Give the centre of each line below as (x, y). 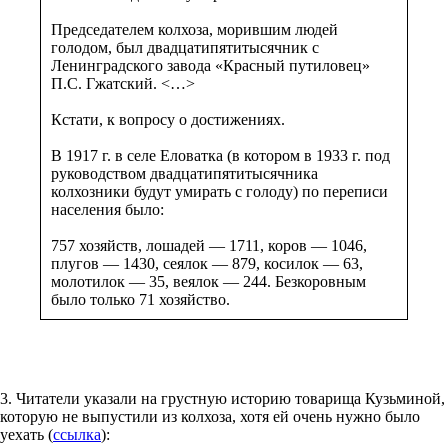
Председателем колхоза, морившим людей (194, 29)
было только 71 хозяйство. (140, 299)
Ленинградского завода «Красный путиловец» (210, 65)
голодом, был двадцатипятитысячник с (185, 47)
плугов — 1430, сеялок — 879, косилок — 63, (207, 263)
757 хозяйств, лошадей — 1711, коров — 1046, (209, 245)
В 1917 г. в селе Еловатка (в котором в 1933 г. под (220, 155)
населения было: (107, 209)
